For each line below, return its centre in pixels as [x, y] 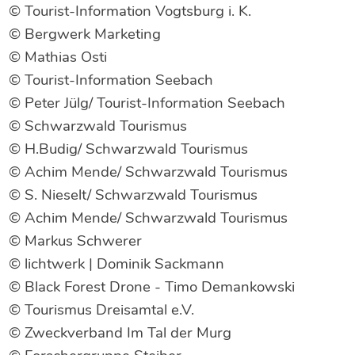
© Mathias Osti [58, 57]
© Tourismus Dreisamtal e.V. [102, 310]
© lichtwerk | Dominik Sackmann [117, 264]
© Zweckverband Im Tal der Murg [120, 333]
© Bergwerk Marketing [85, 34]
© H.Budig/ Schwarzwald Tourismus [129, 149]
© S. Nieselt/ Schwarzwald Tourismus [134, 195]
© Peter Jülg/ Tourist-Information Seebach [147, 103]
